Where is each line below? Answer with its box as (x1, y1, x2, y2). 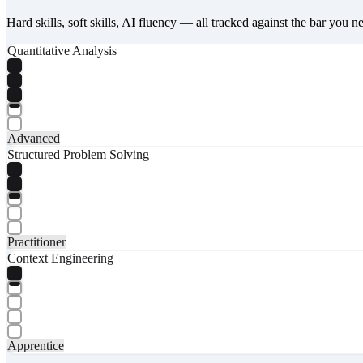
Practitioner (7, 234, 66, 249)
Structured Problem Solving (7, 147, 149, 161)
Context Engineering (7, 250, 113, 265)
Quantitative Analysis (7, 43, 117, 58)
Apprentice (7, 338, 64, 352)
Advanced (7, 130, 60, 145)
